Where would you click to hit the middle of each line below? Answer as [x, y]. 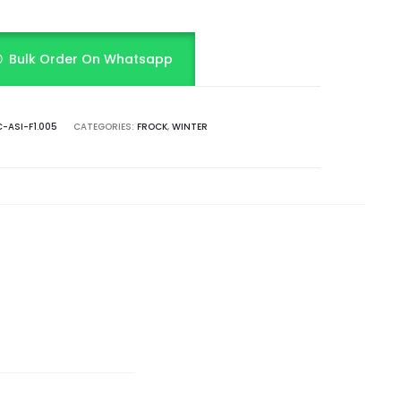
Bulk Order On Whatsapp [91, 59]
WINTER [190, 127]
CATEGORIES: [105, 127]
